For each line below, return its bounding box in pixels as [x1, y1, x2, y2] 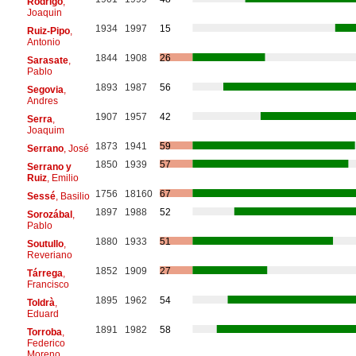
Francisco [26, 278, 69, 290]
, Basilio [55, 190, 90, 202]
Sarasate [26, 54, 68, 66]
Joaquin [26, 6, 62, 18]
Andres [26, 95, 58, 106]
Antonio [26, 36, 60, 48]
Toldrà [26, 296, 55, 308]
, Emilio [46, 172, 79, 184]
